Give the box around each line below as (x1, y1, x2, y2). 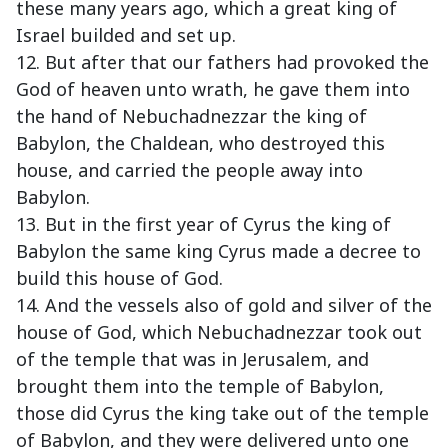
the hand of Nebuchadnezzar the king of (16, 104, 367, 129)
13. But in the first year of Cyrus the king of (16, 212, 391, 237)
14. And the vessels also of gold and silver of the (16, 293, 432, 318)
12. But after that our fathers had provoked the (16, 50, 429, 75)
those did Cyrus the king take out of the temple (16, 401, 429, 426)
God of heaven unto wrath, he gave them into (16, 77, 410, 102)
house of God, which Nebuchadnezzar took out (16, 320, 422, 345)
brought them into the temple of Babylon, (16, 374, 384, 399)
